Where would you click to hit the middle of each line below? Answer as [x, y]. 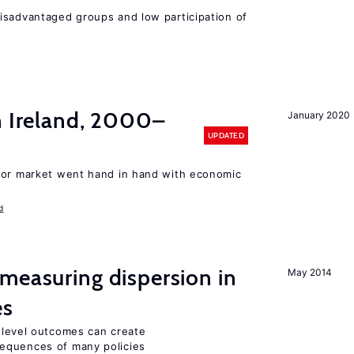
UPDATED [226, 135]
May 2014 [310, 272]
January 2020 [319, 115]
